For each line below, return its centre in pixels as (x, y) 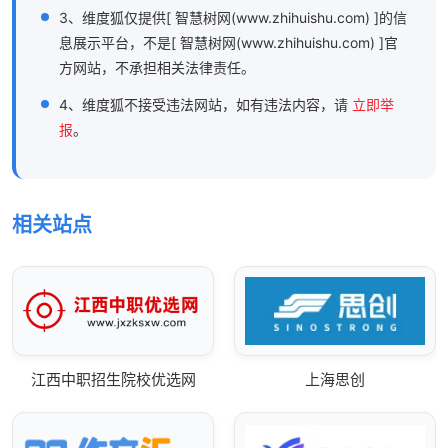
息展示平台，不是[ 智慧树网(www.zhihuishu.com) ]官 (228, 43)
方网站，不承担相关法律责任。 (157, 68)
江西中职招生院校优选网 (113, 380)
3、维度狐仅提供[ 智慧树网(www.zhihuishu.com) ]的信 (233, 18)
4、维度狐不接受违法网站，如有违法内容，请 (205, 105)
